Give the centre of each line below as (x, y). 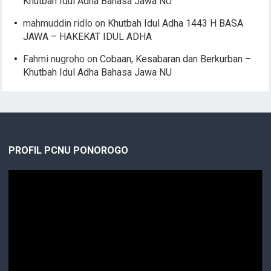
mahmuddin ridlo (58, 23)
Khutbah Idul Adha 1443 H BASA (176, 23)
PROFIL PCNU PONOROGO (69, 150)
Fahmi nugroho (54, 59)
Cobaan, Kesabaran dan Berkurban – (176, 59)
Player (20, 191)
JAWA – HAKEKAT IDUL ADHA (88, 36)
